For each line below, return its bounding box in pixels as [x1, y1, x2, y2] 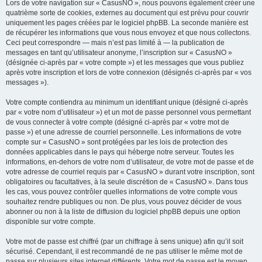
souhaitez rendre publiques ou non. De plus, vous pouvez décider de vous [6, 198, 242, 206]
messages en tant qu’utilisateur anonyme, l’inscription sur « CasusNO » [6, 49, 232, 57]
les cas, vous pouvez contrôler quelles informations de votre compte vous [6, 188, 237, 196]
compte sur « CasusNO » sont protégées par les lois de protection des [6, 138, 227, 146]
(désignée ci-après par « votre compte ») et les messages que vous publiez [6, 58, 244, 67]
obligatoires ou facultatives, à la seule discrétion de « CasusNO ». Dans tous [6, 178, 248, 186]
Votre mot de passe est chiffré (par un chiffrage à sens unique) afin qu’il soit [6, 237, 243, 246]
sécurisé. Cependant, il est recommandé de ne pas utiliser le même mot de [6, 247, 243, 256]
